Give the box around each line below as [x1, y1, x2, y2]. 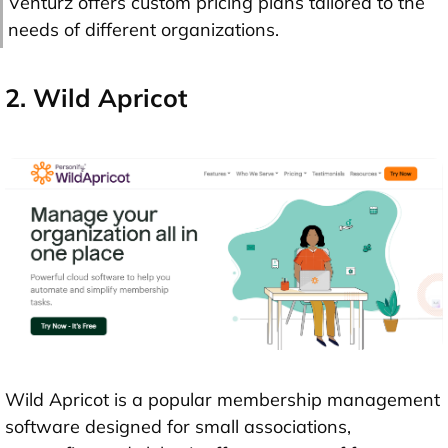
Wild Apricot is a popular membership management [5, 388, 440, 412]
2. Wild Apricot [5, 82, 187, 114]
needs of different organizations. [8, 18, 279, 42]
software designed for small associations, [5, 415, 351, 439]
